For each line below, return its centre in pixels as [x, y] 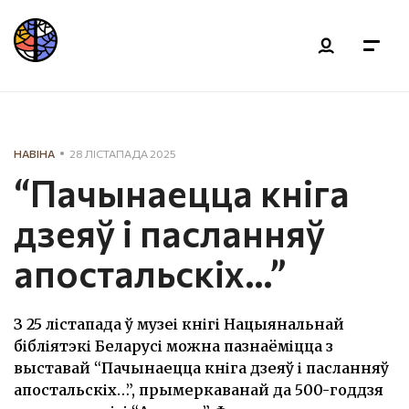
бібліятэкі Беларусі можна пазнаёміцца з [173, 346]
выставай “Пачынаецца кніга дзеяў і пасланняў [201, 368]
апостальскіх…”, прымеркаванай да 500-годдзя [199, 390]
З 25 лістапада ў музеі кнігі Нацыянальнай [179, 324]
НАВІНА [34, 153]
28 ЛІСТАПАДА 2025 [123, 153]
